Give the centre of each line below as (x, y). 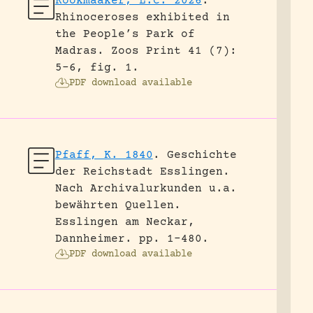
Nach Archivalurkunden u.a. (146, 189)
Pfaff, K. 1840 (104, 155)
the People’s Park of (125, 34)
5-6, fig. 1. (97, 68)
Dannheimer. (93, 239)
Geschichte (202, 155)
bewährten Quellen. (118, 205)
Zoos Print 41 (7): (174, 51)
